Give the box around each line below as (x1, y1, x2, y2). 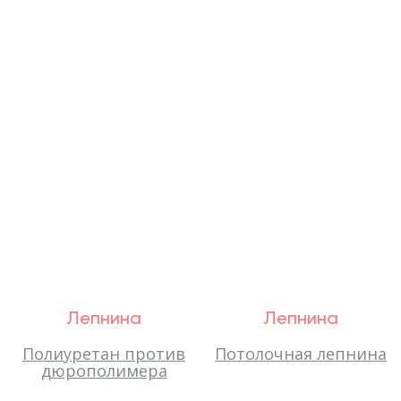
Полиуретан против (22, 343, 185, 364)
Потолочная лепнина (215, 343, 387, 364)
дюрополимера (40, 360, 167, 381)
